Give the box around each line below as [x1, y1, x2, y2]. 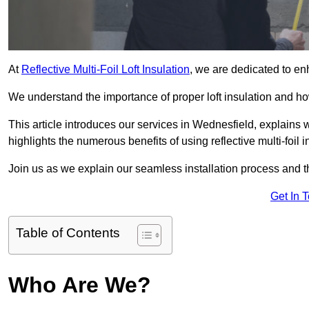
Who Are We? [8, 272, 151, 298]
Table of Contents [16, 226, 120, 241]
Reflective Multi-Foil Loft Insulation [21, 63, 190, 76]
